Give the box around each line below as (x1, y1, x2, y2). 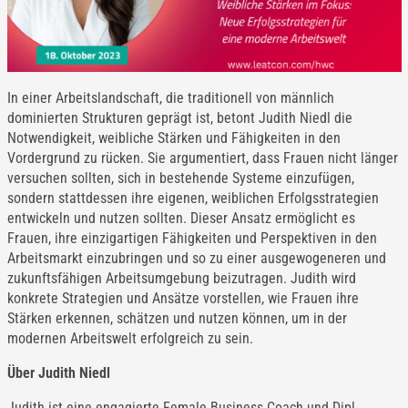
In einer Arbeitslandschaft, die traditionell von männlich (6, 89, 334, 107)
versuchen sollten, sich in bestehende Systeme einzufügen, (6, 169, 354, 188)
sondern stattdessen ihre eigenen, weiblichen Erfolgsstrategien (6, 189, 379, 208)
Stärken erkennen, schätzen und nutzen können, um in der (6, 310, 347, 328)
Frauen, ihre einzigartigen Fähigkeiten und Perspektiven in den (6, 229, 377, 248)
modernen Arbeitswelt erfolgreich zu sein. (6, 330, 253, 348)
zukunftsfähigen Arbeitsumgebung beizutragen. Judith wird (6, 270, 356, 288)
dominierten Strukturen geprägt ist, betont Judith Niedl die (6, 109, 352, 127)
